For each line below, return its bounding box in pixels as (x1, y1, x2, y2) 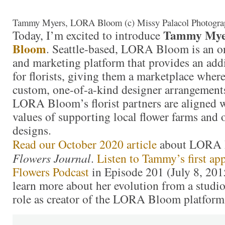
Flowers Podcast (13, 163, 89, 180)
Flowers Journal (13, 150, 91, 166)
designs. (13, 122, 55, 138)
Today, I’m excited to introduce (13, 27, 163, 43)
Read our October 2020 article (13, 136, 157, 152)
